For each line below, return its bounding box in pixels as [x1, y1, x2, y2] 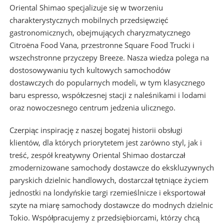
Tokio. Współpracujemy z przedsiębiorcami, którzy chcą [9, 212, 199, 223]
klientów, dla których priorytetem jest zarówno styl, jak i [9, 137, 202, 148]
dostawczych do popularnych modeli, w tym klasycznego [9, 77, 205, 88]
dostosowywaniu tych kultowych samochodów [9, 65, 170, 75]
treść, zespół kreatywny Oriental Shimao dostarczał [9, 150, 185, 160]
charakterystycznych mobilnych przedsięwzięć [9, 15, 168, 25]
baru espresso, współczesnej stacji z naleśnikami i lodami [9, 90, 206, 100]
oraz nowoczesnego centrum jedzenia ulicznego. [9, 102, 175, 113]
